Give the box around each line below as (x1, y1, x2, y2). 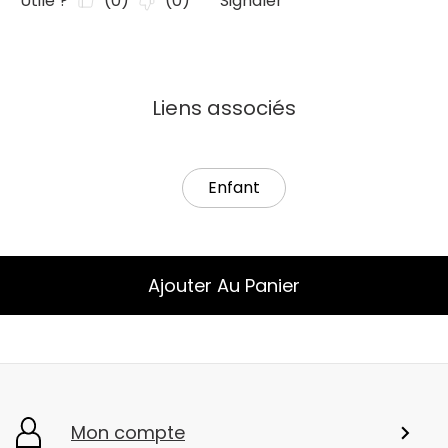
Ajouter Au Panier (148, 273, 300, 299)
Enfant (208, 176, 260, 200)
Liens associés (152, 94, 296, 123)
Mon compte (71, 420, 185, 446)
